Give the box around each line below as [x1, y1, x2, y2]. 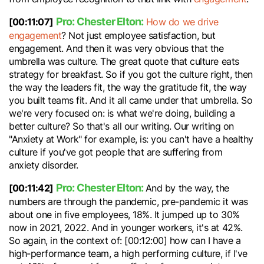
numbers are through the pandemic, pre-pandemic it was [9, 195, 248, 208]
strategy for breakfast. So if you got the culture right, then [9, 68, 253, 81]
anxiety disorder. [9, 159, 81, 171]
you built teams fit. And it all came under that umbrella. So [9, 94, 253, 107]
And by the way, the [145, 181, 229, 194]
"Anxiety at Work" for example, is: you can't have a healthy [9, 133, 253, 146]
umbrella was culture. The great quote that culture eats [9, 55, 239, 68]
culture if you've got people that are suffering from [9, 146, 223, 159]
